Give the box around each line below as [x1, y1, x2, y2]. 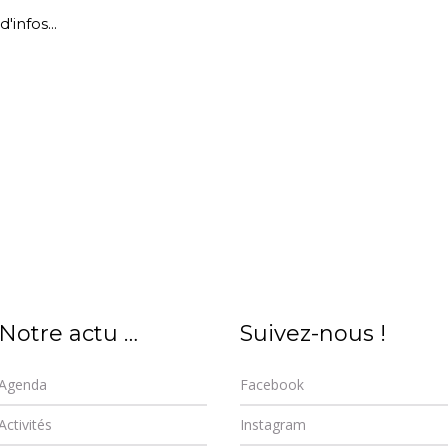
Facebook [240, 375, 305, 395]
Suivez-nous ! [240, 320, 387, 348]
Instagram [240, 415, 307, 435]
